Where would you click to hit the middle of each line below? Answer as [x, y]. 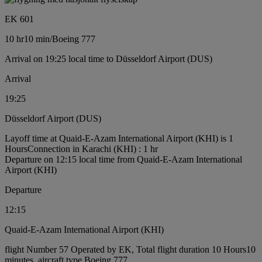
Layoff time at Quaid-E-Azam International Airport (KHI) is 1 [119, 138]
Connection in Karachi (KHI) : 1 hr [93, 149]
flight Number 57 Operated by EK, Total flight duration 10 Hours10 [130, 249]
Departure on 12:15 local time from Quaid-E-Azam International [123, 159]
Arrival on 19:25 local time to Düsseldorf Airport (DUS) [108, 58]
